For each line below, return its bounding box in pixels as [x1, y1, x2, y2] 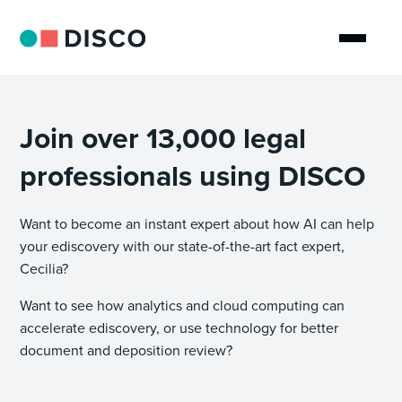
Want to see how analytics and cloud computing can [20, 295, 345, 316]
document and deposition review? [20, 340, 233, 361]
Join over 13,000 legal [20, 117, 307, 160]
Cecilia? [20, 258, 73, 279]
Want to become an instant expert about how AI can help [20, 214, 375, 234]
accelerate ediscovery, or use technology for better [20, 318, 339, 338]
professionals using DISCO [20, 154, 366, 197]
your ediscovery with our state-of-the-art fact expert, [20, 236, 345, 257]
